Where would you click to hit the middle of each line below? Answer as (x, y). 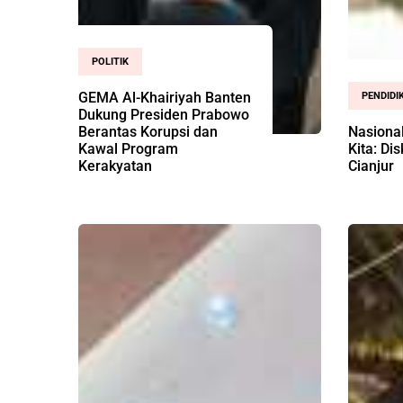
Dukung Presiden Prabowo (164, 114)
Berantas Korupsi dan (148, 131)
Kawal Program (128, 148)
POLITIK (110, 61)
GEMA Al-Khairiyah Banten (165, 97)
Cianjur (371, 166)
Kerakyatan (115, 166)
